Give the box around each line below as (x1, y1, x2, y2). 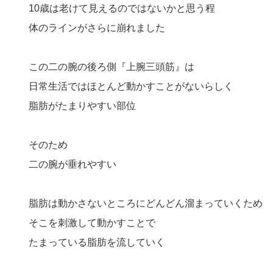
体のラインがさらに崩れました (28, 23, 165, 34)
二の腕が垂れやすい (28, 159, 116, 170)
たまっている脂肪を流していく (28, 237, 165, 248)
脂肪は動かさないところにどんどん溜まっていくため (28, 198, 263, 209)
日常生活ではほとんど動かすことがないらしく (28, 81, 233, 92)
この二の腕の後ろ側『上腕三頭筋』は (28, 62, 194, 73)
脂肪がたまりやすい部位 (28, 101, 136, 112)
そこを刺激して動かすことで (28, 218, 155, 229)
